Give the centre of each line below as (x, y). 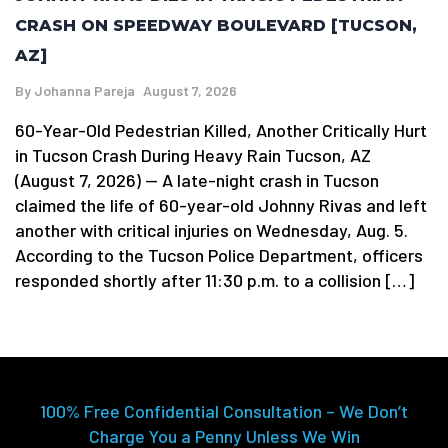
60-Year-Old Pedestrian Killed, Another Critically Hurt (221, 129)
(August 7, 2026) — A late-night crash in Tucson (197, 179)
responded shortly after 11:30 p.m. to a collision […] (214, 279)
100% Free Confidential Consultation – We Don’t (224, 410)
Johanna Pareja (84, 90)
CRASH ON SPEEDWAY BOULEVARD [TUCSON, (216, 25)
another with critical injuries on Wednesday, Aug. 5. (211, 229)
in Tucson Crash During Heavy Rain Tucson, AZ (193, 154)
